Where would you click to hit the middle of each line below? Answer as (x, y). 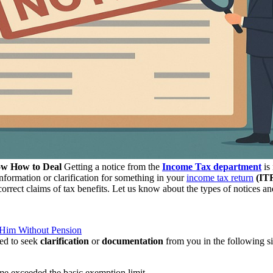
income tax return (220, 177)
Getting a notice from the (112, 166)
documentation (133, 241)
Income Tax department (212, 166)
